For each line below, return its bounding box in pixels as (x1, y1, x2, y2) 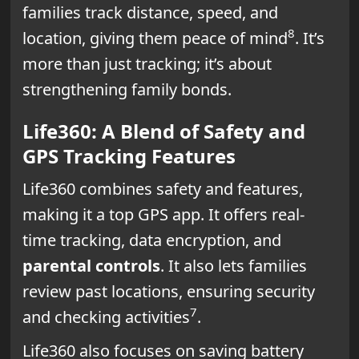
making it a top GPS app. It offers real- (22, 203, 305, 225)
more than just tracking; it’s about (22, 52, 272, 75)
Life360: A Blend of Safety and (22, 117, 305, 144)
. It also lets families (159, 254, 307, 276)
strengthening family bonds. (22, 78, 232, 100)
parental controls (22, 254, 160, 276)
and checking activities (22, 305, 190, 328)
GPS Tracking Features (22, 142, 236, 169)
